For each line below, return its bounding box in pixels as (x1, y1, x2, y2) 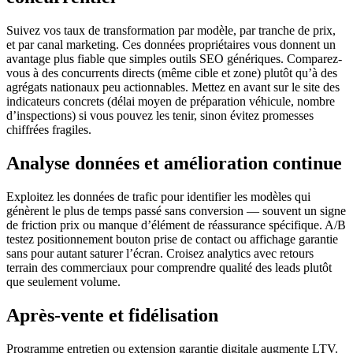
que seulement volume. (6, 275, 121, 289)
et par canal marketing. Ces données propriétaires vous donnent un (6, 38, 336, 52)
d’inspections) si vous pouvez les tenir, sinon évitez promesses (6, 109, 314, 123)
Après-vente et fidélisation (6, 305, 218, 326)
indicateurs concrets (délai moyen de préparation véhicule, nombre (6, 95, 335, 109)
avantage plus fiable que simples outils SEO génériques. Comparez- (6, 52, 342, 66)
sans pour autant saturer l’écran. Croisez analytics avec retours (6, 247, 314, 261)
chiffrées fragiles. (6, 123, 91, 137)
